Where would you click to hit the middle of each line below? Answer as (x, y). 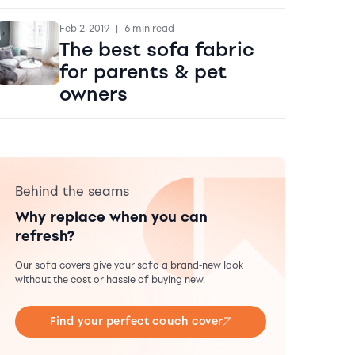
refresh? (44, 236)
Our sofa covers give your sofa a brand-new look (129, 265)
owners (93, 94)
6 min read (149, 28)
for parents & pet (143, 71)
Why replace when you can (111, 217)
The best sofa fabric (157, 49)
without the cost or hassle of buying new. (110, 279)
